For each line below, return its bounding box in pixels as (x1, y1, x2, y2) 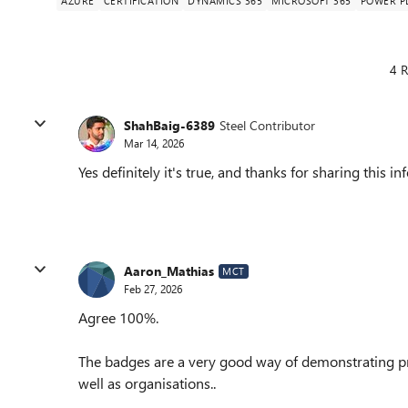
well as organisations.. (78, 372, 216, 393)
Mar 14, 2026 (124, 136, 184, 151)
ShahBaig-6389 (124, 117, 215, 135)
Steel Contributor (219, 117, 315, 135)
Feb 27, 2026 (124, 281, 182, 297)
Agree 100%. (78, 307, 158, 327)
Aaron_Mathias (124, 262, 214, 280)
